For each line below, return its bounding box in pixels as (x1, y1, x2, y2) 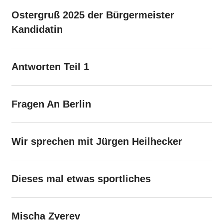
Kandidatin (11, 23, 63, 35)
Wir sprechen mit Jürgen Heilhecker (11, 135, 182, 147)
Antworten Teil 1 (11, 61, 89, 72)
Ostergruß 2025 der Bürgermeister (11, 9, 174, 20)
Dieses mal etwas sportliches (11, 173, 151, 184)
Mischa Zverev (11, 210, 80, 222)
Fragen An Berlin (11, 98, 91, 110)
